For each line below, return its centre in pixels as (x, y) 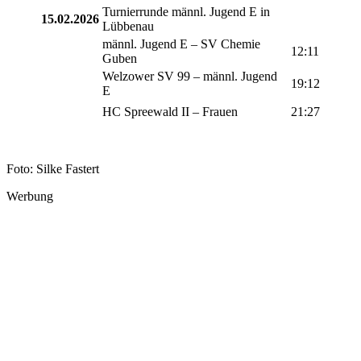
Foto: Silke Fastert (53, 168)
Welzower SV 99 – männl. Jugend (190, 76)
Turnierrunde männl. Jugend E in (186, 11)
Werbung (30, 196)
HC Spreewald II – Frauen (170, 111)
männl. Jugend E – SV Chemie (181, 44)
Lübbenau (128, 26)
